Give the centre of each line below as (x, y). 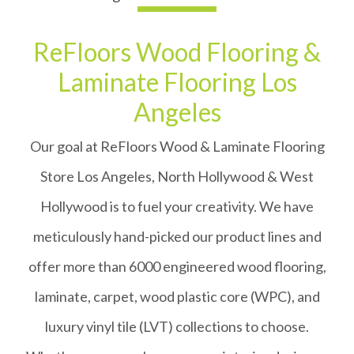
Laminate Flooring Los (177, 82)
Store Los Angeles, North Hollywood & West (177, 176)
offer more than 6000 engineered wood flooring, (177, 266)
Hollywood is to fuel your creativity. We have (177, 206)
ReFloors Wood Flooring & (177, 52)
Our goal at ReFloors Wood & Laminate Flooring (177, 146)
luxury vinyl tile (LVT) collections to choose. (177, 326)
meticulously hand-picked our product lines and (177, 236)
